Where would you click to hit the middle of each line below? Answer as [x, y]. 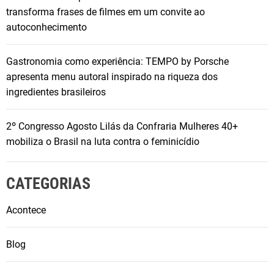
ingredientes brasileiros [56, 92]
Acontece [26, 210]
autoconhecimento [46, 28]
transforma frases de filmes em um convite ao [106, 12]
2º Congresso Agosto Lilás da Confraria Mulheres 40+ [122, 127]
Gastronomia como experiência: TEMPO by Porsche [117, 62]
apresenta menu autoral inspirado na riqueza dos [112, 77]
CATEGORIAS [48, 184]
